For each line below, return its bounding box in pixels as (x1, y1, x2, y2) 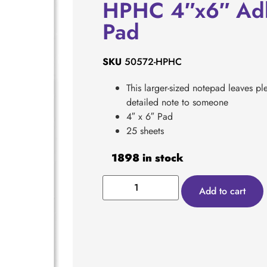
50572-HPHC (125, 55, 182, 69)
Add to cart (199, 184, 246, 198)
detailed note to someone (126, 95, 228, 110)
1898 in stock (111, 150, 184, 166)
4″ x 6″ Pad (126, 110, 173, 124)
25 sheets (126, 124, 164, 138)
